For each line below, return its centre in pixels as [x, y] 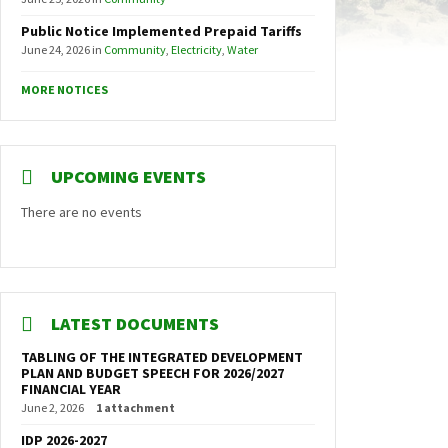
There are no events [81, 212]
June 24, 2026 [56, 49]
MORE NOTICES [64, 89]
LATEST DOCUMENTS [135, 323]
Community [135, 49]
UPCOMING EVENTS [128, 176]
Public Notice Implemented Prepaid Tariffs [161, 31]
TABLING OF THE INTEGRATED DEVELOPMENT [162, 357]
